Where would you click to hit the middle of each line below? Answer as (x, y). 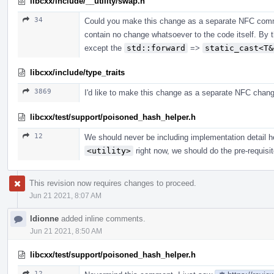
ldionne (44, 218)
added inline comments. (102, 218)
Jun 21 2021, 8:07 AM (65, 195)
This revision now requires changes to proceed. (113, 183)
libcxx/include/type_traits (77, 72)
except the (104, 48)
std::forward (156, 48)
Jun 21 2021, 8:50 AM (66, 231)
